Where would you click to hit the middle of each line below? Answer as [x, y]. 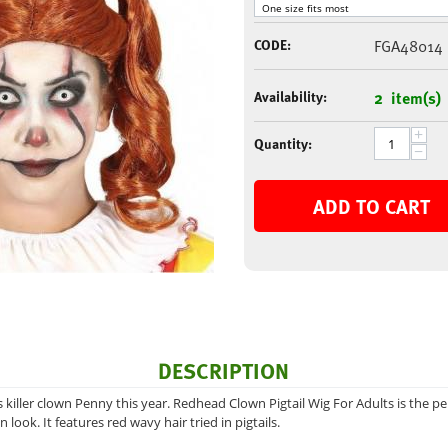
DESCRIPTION [224, 370]
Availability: [290, 96]
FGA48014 [408, 46]
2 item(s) [407, 98]
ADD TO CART [371, 206]
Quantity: [282, 143]
